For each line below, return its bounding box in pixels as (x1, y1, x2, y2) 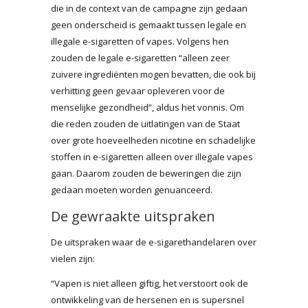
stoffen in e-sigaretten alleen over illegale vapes (51, 150, 253, 163)
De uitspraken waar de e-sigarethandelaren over (51, 235, 256, 248)
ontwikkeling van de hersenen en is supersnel (51, 293, 244, 306)
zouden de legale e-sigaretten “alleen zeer (51, 51, 230, 64)
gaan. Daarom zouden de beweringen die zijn (51, 166, 241, 179)
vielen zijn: (51, 252, 95, 265)
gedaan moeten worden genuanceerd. (51, 183, 212, 196)
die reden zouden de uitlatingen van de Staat (51, 117, 240, 130)
